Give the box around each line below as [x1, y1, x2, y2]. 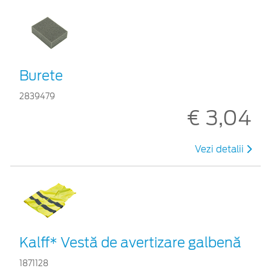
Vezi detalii [195, 143, 246, 155]
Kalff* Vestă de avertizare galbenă [19, 234, 241, 250]
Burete [19, 67, 63, 83]
